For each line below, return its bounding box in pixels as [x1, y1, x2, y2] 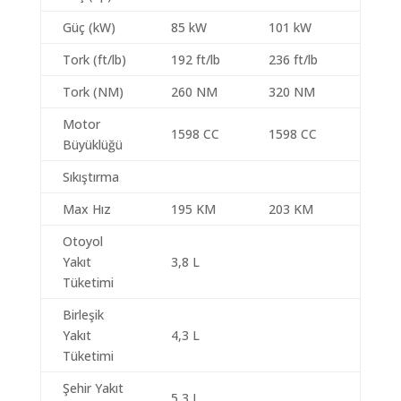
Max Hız [62, 200, 111, 218]
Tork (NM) [62, 83, 124, 100]
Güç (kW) [62, 19, 115, 36]
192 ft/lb [170, 51, 220, 68]
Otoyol [62, 233, 103, 250]
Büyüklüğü [62, 136, 123, 153]
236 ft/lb [268, 51, 318, 68]
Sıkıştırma [62, 168, 119, 185]
